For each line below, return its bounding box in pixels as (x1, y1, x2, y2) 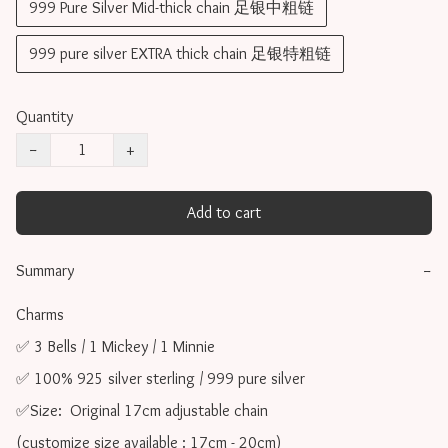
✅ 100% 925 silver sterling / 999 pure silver (16, 369, 305, 389)
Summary (16, 261, 74, 281)
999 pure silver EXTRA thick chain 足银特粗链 (29, 44, 331, 64)
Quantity (16, 107, 73, 127)
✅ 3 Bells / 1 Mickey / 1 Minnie (16, 337, 215, 357)
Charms (16, 305, 68, 325)
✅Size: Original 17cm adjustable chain (16, 401, 268, 421)
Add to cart (187, 203, 261, 223)
